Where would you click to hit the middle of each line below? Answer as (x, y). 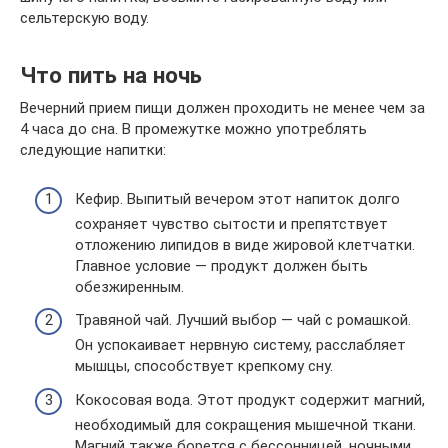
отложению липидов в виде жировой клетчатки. (245, 244)
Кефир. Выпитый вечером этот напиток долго (237, 198)
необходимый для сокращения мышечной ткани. (245, 424)
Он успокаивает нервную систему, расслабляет (240, 345)
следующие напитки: (93, 150)
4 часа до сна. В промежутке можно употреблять (193, 129)
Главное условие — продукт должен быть (221, 265)
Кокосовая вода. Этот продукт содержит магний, (250, 399)
